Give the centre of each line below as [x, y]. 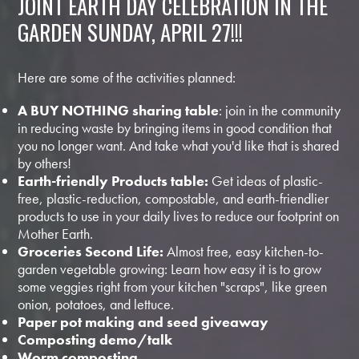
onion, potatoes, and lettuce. [96, 305]
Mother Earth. [56, 234]
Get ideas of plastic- [266, 181]
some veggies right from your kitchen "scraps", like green [173, 287]
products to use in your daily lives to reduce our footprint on [179, 216]
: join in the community [280, 111]
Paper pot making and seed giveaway [143, 322]
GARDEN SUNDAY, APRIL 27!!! [131, 32]
